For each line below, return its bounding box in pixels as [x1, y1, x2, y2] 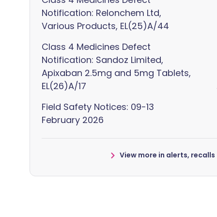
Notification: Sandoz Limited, [42, 54, 163, 66]
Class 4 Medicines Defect [42, 41, 151, 53]
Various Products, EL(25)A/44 [42, 20, 169, 32]
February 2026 [42, 114, 104, 126]
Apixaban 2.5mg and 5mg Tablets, [42, 67, 191, 79]
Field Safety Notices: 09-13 [42, 101, 154, 113]
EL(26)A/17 [42, 80, 86, 92]
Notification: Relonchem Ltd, [42, 7, 161, 19]
